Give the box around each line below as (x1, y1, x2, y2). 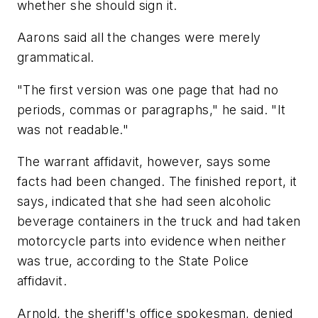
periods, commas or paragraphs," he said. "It (17, 102, 286, 117)
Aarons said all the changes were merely (17, 30, 261, 45)
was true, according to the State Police (17, 253, 249, 269)
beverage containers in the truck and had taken (17, 214, 301, 229)
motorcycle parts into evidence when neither (17, 234, 287, 249)
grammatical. (17, 50, 94, 65)
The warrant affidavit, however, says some (17, 154, 271, 170)
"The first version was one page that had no (17, 82, 279, 97)
